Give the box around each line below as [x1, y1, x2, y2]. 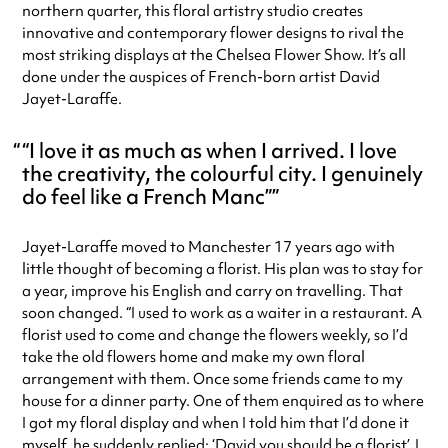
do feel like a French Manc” [22, 182, 272, 210]
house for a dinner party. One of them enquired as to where [22, 391, 424, 412]
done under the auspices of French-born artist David [22, 67, 380, 88]
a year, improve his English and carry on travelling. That [22, 281, 403, 302]
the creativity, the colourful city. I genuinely [22, 159, 423, 187]
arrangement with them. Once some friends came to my [22, 369, 403, 390]
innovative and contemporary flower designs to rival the [22, 23, 404, 44]
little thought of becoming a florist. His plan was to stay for [22, 259, 423, 280]
